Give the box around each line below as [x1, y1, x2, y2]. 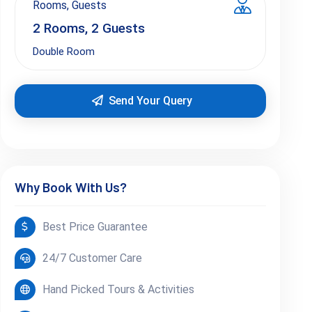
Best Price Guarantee [42, 219, 148, 233]
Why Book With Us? [14, 178, 127, 195]
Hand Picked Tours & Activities [42, 282, 194, 296]
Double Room [32, 45, 95, 58]
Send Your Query [109, 93, 193, 107]
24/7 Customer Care [42, 251, 142, 265]
